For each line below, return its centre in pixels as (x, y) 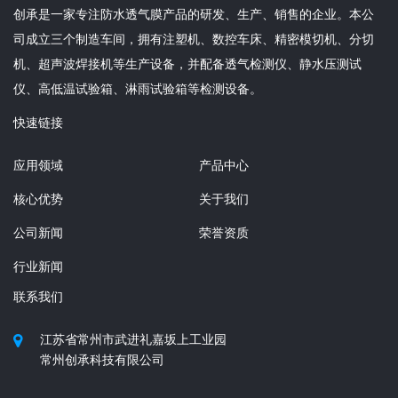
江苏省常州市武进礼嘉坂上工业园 (133, 340)
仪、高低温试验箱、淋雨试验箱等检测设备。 (138, 90)
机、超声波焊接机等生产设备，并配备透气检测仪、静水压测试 (187, 65)
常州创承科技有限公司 (102, 361)
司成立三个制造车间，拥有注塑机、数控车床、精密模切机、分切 (194, 40)
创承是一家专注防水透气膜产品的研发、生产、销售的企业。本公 (194, 15)
